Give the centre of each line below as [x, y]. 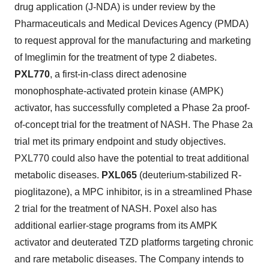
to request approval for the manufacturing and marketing [133, 40]
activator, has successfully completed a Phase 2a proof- [132, 107]
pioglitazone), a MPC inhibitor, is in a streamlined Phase [133, 192]
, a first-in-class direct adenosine [118, 74]
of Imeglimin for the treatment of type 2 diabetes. [116, 57]
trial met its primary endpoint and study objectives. [120, 141]
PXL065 [119, 175]
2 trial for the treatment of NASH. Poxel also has [116, 208]
